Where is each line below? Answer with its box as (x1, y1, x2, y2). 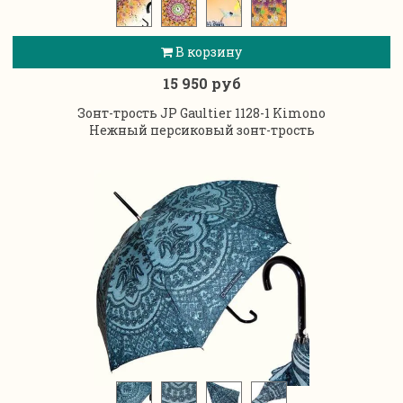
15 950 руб (162, 74, 241, 94)
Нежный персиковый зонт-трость (88, 121, 315, 139)
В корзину (173, 42, 242, 60)
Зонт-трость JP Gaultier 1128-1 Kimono (77, 104, 326, 122)
